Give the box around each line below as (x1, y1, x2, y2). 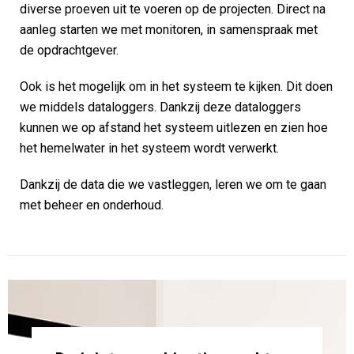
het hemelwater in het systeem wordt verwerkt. (20, 141, 279, 156)
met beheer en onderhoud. (20, 198, 164, 213)
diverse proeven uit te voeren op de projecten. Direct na (20, 2, 326, 17)
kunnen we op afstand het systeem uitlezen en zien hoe (20, 120, 328, 135)
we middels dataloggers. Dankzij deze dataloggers (20, 100, 301, 115)
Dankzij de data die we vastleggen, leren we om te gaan (20, 177, 326, 192)
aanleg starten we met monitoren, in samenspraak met (20, 22, 318, 37)
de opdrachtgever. (20, 43, 119, 58)
